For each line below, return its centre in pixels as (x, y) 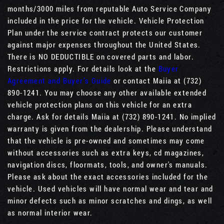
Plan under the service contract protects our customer (105, 32)
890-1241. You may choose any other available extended (107, 92)
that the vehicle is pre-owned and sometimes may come (106, 140)
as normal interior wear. (50, 212)
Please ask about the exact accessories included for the (108, 176)
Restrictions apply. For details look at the (83, 68)
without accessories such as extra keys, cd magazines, (106, 152)
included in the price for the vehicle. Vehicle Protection (106, 20)
